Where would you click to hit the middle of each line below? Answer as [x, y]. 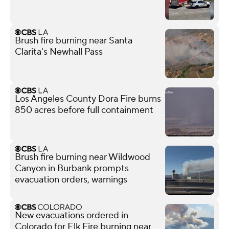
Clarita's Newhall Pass [59, 52]
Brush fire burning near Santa [74, 40]
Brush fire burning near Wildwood [83, 157]
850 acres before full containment [84, 110]
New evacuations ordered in [72, 215]
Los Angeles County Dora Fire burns [88, 99]
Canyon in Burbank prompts [72, 168]
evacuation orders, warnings [71, 179]
